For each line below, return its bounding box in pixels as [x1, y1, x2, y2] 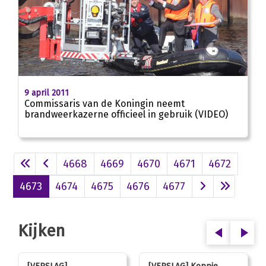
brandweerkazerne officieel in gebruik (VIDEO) [24, 108, 228, 120]
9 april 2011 [24, 87, 69, 98]
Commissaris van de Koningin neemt [24, 97, 185, 109]
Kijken [18, 221, 65, 241]
